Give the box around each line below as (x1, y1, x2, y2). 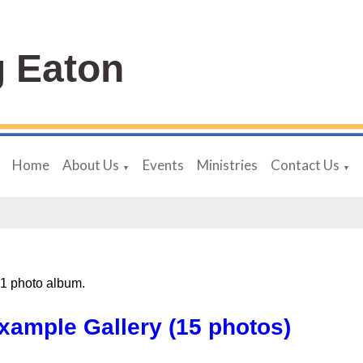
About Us (62, 156, 120, 173)
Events (143, 156, 185, 173)
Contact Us (271, 156, 340, 173)
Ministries (197, 156, 258, 173)
